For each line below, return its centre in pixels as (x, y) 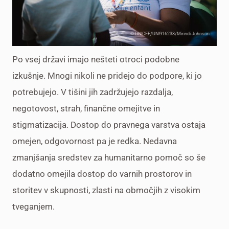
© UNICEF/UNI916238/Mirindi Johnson (170, 33)
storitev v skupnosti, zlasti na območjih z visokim (106, 190)
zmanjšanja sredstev (52, 157)
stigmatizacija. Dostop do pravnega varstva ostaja (109, 124)
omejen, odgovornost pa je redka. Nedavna (95, 141)
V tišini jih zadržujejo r (102, 92)
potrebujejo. (36, 92)
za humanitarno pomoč (137, 157)
